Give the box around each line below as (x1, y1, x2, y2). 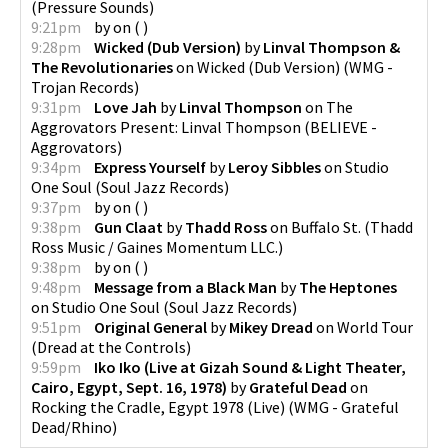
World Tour (337, 316, 413, 337)
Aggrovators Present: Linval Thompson (31, 116, 301, 137)
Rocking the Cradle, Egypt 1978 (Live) (31, 396, 285, 417)
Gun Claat (94, 216, 163, 237)
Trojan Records (31, 76, 134, 97)
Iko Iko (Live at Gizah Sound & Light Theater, (94, 356, 406, 377)
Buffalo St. (291, 216, 361, 237)
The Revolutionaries (31, 56, 173, 77)
